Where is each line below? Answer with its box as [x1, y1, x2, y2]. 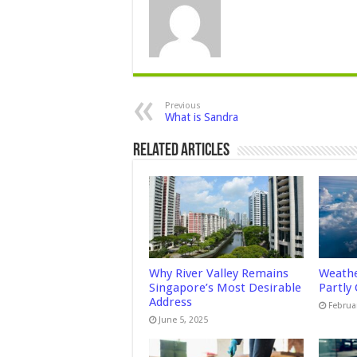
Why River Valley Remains [149, 266, 288, 281]
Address [149, 295, 192, 310]
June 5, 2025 [159, 315, 208, 326]
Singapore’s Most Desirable [149, 280, 301, 296]
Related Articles [133, 142, 229, 160]
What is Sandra [165, 111, 238, 124]
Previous [165, 100, 201, 111]
